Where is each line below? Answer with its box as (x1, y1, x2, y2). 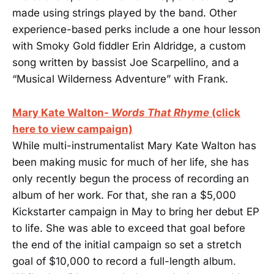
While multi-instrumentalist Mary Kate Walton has (12, 139, 256, 152)
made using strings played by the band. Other (12, 7, 237, 20)
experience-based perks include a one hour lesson (12, 23, 261, 36)
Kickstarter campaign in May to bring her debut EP (12, 205, 259, 218)
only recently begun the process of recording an (12, 172, 249, 185)
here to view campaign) (12, 122, 133, 135)
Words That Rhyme (111, 106, 212, 119)
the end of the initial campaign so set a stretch (12, 238, 242, 251)
